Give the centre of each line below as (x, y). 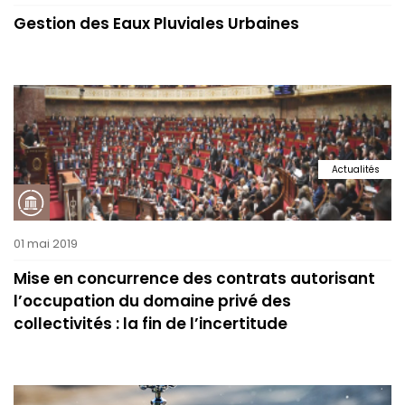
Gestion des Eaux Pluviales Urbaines (156, 24)
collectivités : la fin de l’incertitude (151, 324)
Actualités (356, 169)
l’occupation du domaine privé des (152, 301)
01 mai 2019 (46, 244)
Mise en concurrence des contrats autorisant (194, 278)
